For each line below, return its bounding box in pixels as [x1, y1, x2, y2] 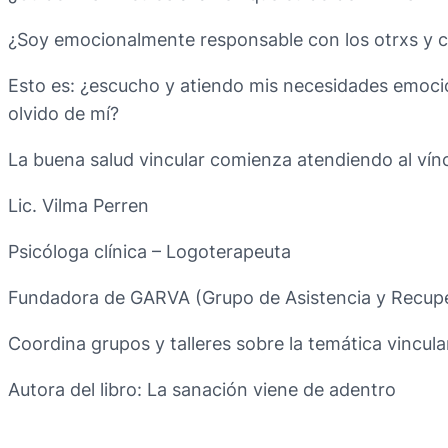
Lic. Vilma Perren [8, 194, 149, 216]
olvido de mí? [8, 102, 119, 124]
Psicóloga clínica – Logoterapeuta [8, 240, 291, 262]
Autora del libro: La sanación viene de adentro [8, 378, 396, 400]
